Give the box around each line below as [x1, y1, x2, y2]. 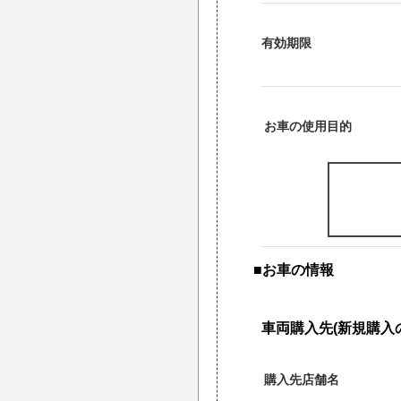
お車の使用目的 [263, 119, 352, 134]
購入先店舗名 [263, 372, 339, 388]
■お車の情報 [253, 261, 334, 277]
